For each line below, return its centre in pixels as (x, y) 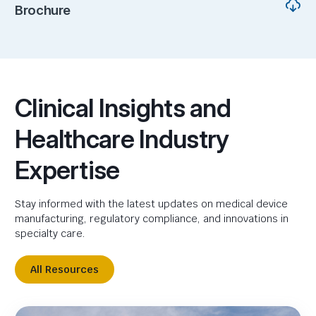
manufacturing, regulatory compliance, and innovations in (152, 219)
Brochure (43, 10)
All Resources (65, 269)
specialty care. (50, 233)
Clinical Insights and (123, 108)
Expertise (67, 170)
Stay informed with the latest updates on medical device (151, 204)
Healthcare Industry (122, 139)
